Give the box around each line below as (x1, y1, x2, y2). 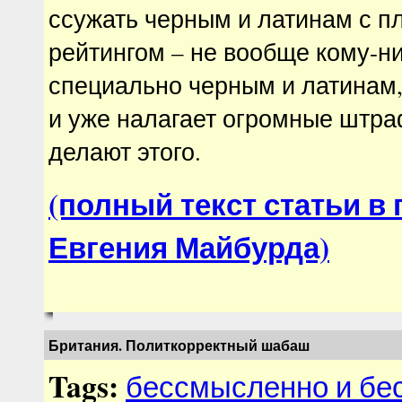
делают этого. (48, 135, 201, 168)
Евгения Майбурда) (48, 225, 329, 268)
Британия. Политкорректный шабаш (48, 335, 310, 355)
